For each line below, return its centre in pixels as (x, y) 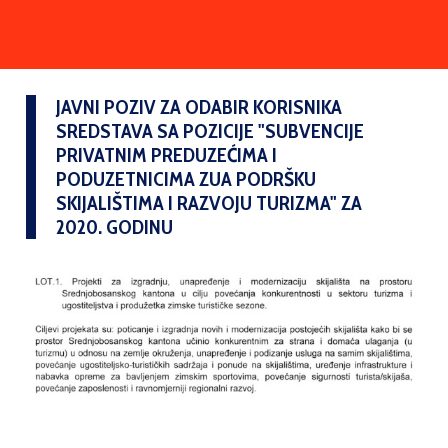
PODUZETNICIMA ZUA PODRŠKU (186, 179)
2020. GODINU (114, 227)
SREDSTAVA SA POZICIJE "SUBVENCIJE (210, 131)
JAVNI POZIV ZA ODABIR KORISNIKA (199, 107)
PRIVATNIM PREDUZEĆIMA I (166, 155)
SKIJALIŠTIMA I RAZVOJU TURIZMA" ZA (209, 203)
